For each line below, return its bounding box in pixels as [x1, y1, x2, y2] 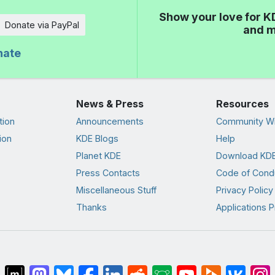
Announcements [76, 115, 144, 126]
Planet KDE [76, 150, 121, 161]
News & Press [76, 98, 144, 110]
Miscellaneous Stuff [76, 185, 157, 196]
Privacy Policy [215, 185, 273, 196]
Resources [215, 98, 269, 110]
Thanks [76, 202, 107, 213]
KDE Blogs [76, 133, 118, 144]
